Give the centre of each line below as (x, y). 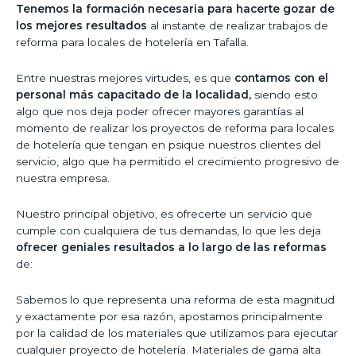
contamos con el (281, 78)
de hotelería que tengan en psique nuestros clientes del (168, 145)
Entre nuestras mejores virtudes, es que (125, 78)
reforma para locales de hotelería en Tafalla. (132, 43)
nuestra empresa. (63, 178)
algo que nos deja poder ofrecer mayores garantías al (160, 112)
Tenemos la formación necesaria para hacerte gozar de (175, 9)
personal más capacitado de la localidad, (133, 95)
